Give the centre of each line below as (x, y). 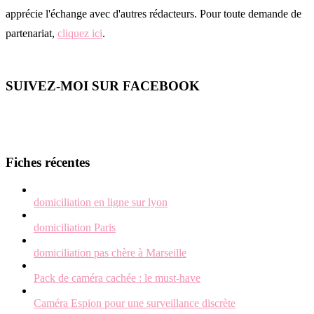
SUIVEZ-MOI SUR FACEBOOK (103, 86)
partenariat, (32, 34)
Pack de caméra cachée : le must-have (117, 278)
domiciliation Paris (75, 227)
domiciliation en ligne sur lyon (101, 202)
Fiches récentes (48, 163)
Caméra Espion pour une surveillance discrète (135, 303)
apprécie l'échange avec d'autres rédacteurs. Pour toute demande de (153, 14)
